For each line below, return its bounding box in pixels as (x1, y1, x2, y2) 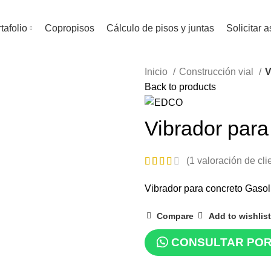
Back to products (145, 82, 216, 92)
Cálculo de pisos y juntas (106, 22, 214, 33)
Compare (157, 211, 194, 221)
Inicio (145, 67, 170, 77)
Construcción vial (179, 67, 256, 77)
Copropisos (44, 22, 94, 33)
